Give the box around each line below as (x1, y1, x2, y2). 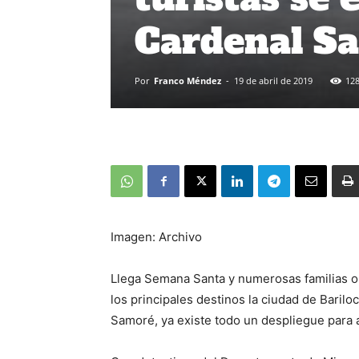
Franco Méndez (154, 74, 221, 87)
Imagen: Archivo (111, 228, 202, 244)
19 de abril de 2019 (234, 74, 313, 87)
